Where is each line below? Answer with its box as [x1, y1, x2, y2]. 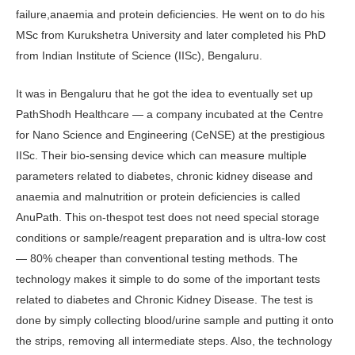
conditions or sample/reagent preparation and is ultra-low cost [16, 231, 326, 245]
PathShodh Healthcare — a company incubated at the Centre [16, 108, 323, 121]
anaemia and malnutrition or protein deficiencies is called [16, 190, 300, 204]
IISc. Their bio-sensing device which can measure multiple [16, 149, 307, 162]
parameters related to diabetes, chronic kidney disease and [16, 170, 313, 183]
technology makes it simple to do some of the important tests [16, 273, 320, 286]
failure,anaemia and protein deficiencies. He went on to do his [16, 8, 325, 21]
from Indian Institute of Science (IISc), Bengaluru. [16, 49, 262, 63]
